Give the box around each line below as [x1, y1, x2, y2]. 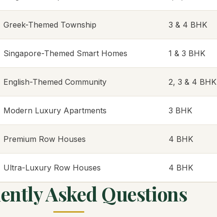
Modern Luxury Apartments [3, 106, 107, 115]
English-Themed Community [3, 77, 107, 87]
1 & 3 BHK [169, 48, 205, 58]
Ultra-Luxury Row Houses [3, 163, 101, 172]
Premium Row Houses [3, 134, 86, 144]
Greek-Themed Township [3, 20, 96, 30]
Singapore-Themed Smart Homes [3, 48, 127, 58]
